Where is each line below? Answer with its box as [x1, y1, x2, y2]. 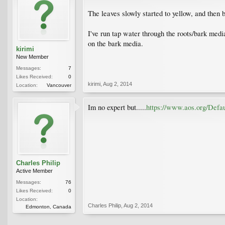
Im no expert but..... [88, 102, 146, 112]
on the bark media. [88, 38, 143, 48]
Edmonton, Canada [26, 203, 71, 209]
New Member [16, 53, 49, 60]
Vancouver [47, 82, 71, 88]
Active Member [16, 167, 53, 174]
